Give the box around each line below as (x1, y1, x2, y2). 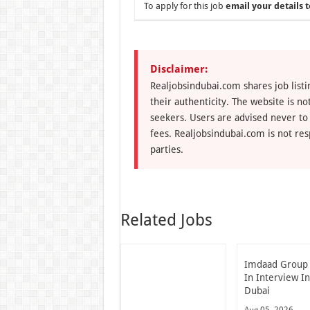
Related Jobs (120, 210, 212, 230)
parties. (149, 143, 183, 155)
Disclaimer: (149, 62, 208, 75)
